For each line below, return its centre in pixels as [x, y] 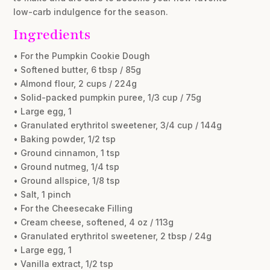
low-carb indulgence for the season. [91, 11]
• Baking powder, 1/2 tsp [65, 139]
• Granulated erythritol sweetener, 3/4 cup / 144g [118, 125]
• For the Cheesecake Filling [73, 208]
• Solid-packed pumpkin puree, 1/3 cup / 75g [108, 97]
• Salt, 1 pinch [42, 194]
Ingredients [52, 34]
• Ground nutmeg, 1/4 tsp [67, 166]
